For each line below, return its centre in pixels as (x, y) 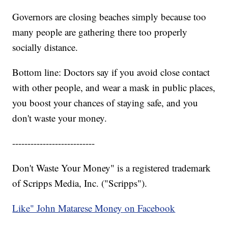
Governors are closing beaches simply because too (109, 17)
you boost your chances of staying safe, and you (105, 103)
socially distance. (45, 47)
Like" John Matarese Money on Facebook (94, 208)
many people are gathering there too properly (100, 32)
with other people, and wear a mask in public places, (114, 88)
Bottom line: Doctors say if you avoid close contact (111, 72)
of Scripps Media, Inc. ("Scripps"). (80, 183)
